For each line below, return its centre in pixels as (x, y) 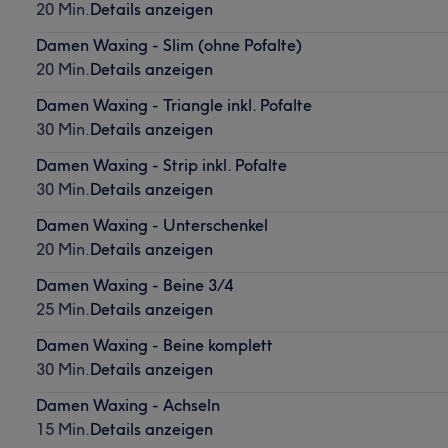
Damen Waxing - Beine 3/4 (134, 284)
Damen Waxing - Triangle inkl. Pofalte (173, 104)
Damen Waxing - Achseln (127, 404)
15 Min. (62, 428)
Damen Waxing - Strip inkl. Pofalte (161, 164)
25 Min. (62, 308)
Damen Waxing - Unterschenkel (151, 224)
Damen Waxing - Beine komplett (154, 344)
